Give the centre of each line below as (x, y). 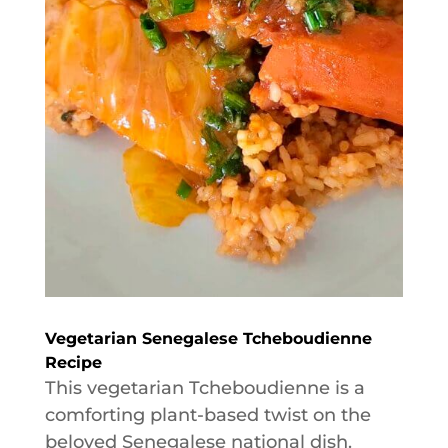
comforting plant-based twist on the (207, 414)
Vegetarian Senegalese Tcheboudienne (208, 338)
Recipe (73, 362)
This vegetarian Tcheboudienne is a (204, 387)
